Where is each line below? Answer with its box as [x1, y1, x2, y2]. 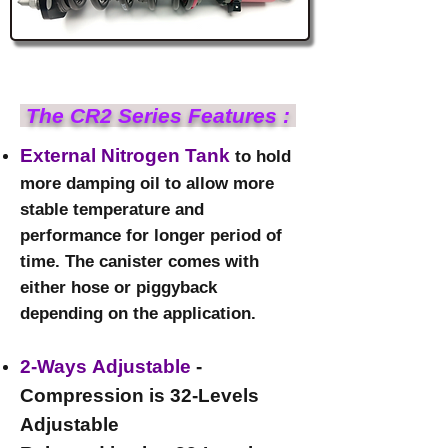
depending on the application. [20, 304, 256, 323]
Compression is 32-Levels [20, 385, 259, 406]
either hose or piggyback [20, 278, 217, 297]
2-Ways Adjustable [20, 356, 191, 377]
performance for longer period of [20, 226, 282, 245]
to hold [230, 147, 291, 166]
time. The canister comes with [20, 252, 259, 271]
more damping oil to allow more [20, 174, 274, 193]
